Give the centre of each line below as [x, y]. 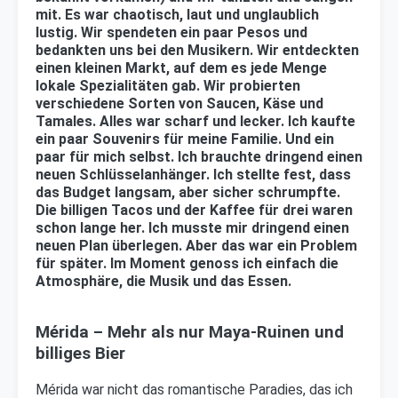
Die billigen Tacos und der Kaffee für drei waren [194, 211]
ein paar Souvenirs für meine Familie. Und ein [185, 139]
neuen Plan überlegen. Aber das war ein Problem [196, 246]
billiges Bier [80, 354]
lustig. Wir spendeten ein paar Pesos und [171, 33]
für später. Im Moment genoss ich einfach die [187, 264]
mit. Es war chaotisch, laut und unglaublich [177, 15]
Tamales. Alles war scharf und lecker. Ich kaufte [195, 122]
